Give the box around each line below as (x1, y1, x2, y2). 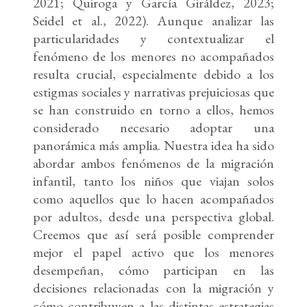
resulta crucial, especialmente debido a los (33, 65, 274, 84)
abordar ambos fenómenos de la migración (33, 154, 274, 173)
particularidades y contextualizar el (33, 29, 274, 48)
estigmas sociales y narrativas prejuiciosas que (33, 83, 274, 101)
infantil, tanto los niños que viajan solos (33, 172, 274, 191)
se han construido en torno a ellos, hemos (33, 101, 274, 119)
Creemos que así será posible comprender (33, 225, 274, 244)
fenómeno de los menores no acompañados (33, 47, 274, 66)
